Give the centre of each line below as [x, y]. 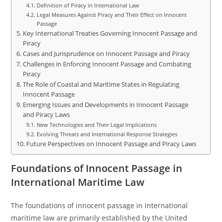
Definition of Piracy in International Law [88, 5]
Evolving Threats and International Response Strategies [107, 134]
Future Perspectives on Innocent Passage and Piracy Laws [111, 144]
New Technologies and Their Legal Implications [96, 125]
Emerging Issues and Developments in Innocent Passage [105, 105]
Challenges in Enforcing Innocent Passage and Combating [107, 64]
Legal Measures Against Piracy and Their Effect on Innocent [111, 15]
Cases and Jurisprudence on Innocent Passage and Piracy [106, 54]
